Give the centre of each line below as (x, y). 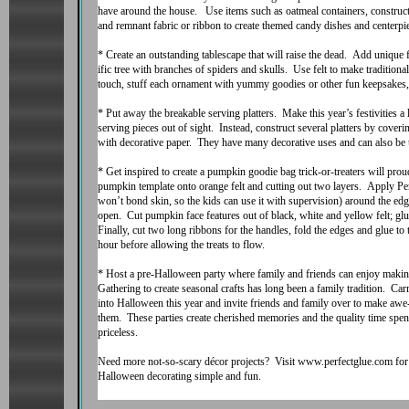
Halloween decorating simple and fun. (179, 376)
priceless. (118, 332)
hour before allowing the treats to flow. (181, 245)
